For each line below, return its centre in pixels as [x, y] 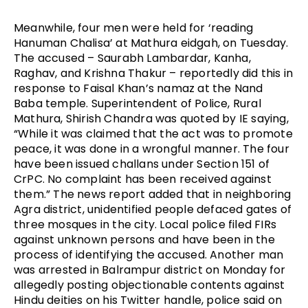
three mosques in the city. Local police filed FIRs [145, 224]
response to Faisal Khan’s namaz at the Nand [139, 88]
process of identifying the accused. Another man [149, 254]
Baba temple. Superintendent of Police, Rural [137, 103]
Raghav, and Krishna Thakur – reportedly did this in [154, 73]
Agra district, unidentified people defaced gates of [153, 209]
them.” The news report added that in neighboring [153, 194]
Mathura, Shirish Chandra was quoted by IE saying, [151, 118]
